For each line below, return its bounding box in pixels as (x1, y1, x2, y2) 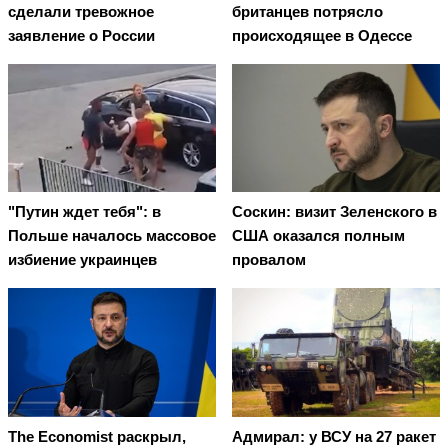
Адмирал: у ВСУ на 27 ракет (232, 427, 436, 445)
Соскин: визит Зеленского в (232, 203, 437, 221)
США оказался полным (232, 227, 405, 245)
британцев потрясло (232, 3, 383, 21)
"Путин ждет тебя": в (8, 203, 161, 221)
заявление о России (8, 27, 155, 45)
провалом (232, 251, 306, 269)
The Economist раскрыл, (8, 428, 186, 446)
